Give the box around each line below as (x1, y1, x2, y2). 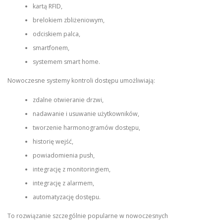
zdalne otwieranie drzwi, (32, 95, 104, 104)
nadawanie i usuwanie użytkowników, (32, 109, 139, 118)
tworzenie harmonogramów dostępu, (32, 123, 140, 132)
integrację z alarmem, (32, 178, 94, 187)
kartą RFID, (32, 1, 62, 10)
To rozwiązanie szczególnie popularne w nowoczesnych (7, 212, 168, 220)
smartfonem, (32, 43, 69, 52)
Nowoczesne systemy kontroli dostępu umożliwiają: (7, 76, 155, 85)
